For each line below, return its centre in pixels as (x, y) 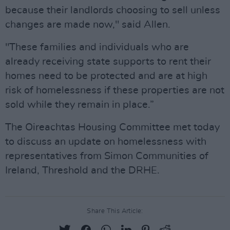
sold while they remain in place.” (80, 105)
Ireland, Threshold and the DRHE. (82, 170)
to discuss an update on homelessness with (106, 142)
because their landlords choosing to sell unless (113, 10)
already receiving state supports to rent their (108, 62)
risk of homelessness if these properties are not (115, 90)
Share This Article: (115, 211)
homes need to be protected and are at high (106, 76)
